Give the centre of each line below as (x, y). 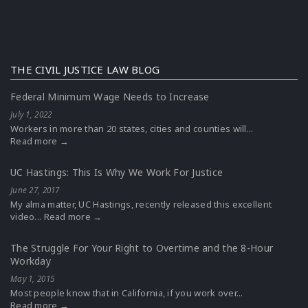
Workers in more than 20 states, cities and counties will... (132, 129)
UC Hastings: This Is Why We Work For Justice (117, 172)
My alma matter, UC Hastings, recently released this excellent (141, 204)
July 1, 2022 (31, 114)
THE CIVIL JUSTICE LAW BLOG (85, 69)
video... (27, 217)
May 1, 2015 (33, 278)
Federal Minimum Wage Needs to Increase (110, 97)
